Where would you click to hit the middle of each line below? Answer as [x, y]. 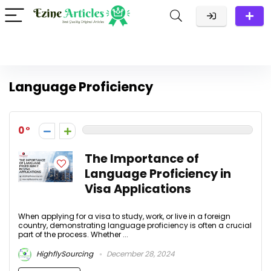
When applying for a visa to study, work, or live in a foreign [124, 216]
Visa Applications [138, 189]
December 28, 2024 [140, 254]
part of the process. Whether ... [73, 234]
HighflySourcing [64, 254]
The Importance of [142, 159]
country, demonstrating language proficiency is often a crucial [135, 225]
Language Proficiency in [158, 174]
